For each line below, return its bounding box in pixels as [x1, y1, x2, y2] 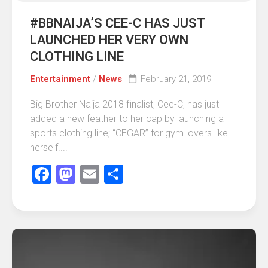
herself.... [30, 142, 68, 154]
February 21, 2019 [141, 74, 211, 85]
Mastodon [75, 163, 160, 186]
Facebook [51, 163, 132, 186]
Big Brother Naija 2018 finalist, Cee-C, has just [30, 99, 219, 111]
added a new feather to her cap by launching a [30, 113, 224, 125]
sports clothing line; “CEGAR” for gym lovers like [30, 127, 228, 139]
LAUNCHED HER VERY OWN [30, 32, 188, 48]
